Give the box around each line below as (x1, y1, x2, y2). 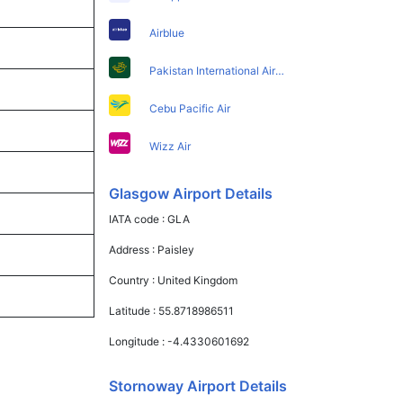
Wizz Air (149, 139, 192, 153)
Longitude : (109, 334, 168, 348)
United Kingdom (157, 273, 238, 287)
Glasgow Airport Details (109, 184, 273, 202)
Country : (109, 273, 158, 287)
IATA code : (109, 211, 168, 226)
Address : (109, 242, 158, 256)
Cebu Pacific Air (149, 101, 231, 115)
